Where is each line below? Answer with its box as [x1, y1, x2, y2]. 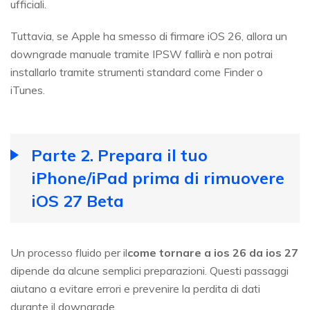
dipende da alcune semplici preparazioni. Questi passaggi [10, 264, 289, 278]
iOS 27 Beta [31, 190, 124, 212]
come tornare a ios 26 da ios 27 [127, 246, 298, 260]
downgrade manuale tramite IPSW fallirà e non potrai [10, 47, 273, 62]
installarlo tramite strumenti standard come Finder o [10, 65, 263, 80]
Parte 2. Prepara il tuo [31, 145, 208, 166]
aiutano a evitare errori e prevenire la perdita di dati [10, 282, 260, 296]
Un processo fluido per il [10, 246, 127, 260]
